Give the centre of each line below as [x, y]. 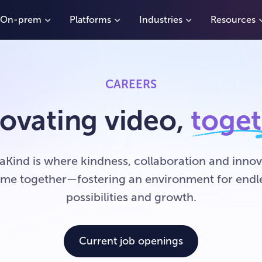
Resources [233, 19]
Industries [161, 19]
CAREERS [131, 84]
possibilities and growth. [131, 197]
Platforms [90, 19]
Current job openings [131, 241]
